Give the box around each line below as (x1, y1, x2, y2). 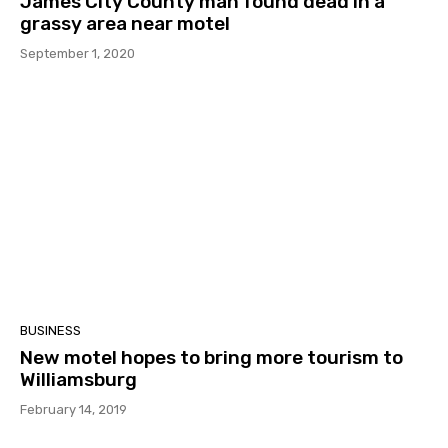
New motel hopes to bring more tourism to (20, 345, 403, 369)
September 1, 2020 (20, 46, 135, 62)
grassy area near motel (20, 12, 230, 36)
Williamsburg (20, 367, 137, 391)
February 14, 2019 (20, 401, 127, 417)
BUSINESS (20, 322, 81, 338)
